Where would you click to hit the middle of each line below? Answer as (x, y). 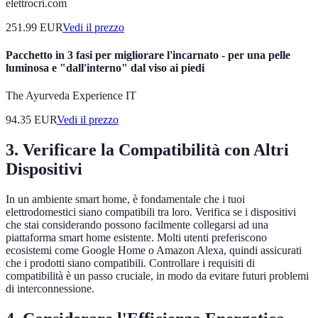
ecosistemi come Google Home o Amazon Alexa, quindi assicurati (154, 250)
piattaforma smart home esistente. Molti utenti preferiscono (136, 237)
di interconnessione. (50, 288)
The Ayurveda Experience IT (71, 96)
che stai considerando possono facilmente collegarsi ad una (137, 224)
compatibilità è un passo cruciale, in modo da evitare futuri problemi (157, 275)
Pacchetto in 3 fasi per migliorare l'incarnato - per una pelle (148, 55)
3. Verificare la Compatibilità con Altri (147, 149)
